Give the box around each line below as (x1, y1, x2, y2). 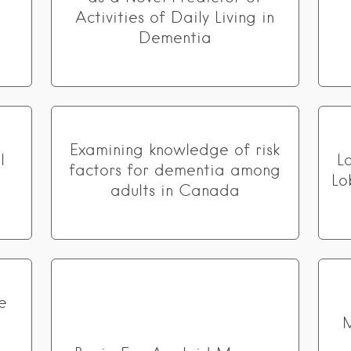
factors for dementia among (69, 161, 281, 179)
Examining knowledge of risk (70, 140, 280, 159)
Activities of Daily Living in (75, 8, 275, 27)
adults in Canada (110, 181, 240, 200)
